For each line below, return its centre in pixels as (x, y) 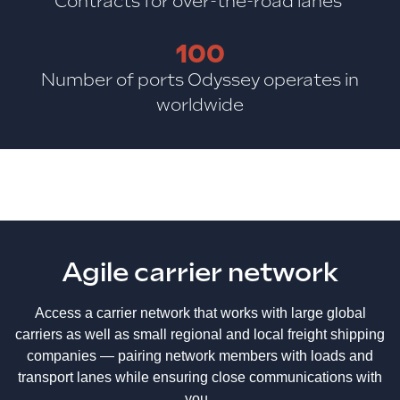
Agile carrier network (200, 273)
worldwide (200, 105)
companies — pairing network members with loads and (200, 356)
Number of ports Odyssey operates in (200, 80)
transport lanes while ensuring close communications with (200, 378)
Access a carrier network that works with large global (200, 313)
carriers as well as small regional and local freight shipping (200, 335)
